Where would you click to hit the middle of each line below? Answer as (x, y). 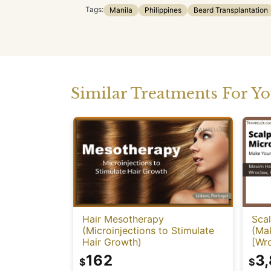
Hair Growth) (112, 242)
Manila (121, 10)
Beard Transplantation (231, 10)
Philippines (163, 10)
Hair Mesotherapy (123, 219)
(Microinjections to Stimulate (148, 230)
